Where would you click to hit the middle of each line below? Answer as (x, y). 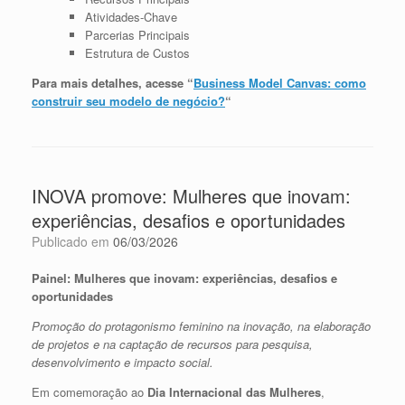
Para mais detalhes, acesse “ (113, 82)
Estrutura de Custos (137, 52)
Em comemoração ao (89, 391)
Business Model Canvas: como (280, 82)
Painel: (53, 278)
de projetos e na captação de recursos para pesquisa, (172, 344)
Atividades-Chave (131, 16)
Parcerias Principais (137, 34)
